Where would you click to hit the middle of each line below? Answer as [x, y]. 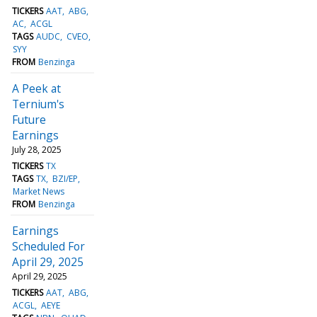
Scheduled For [48, 246]
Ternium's [38, 104]
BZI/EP [65, 178]
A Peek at [36, 88]
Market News [39, 191]
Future [29, 119]
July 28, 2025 [37, 149]
